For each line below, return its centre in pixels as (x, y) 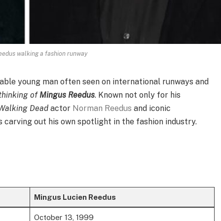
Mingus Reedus (67, 95)
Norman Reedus (102, 109)
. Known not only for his (138, 95)
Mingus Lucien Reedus (75, 197)
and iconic (151, 109)
